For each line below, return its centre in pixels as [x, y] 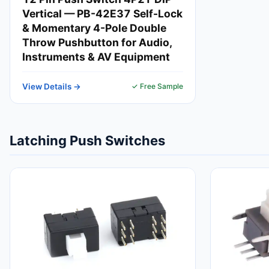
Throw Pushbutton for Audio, [97, 42]
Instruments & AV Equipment [96, 57]
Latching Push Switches [87, 141]
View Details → [52, 86]
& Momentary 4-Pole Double [94, 28]
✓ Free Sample [157, 86]
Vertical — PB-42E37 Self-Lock [102, 14]
